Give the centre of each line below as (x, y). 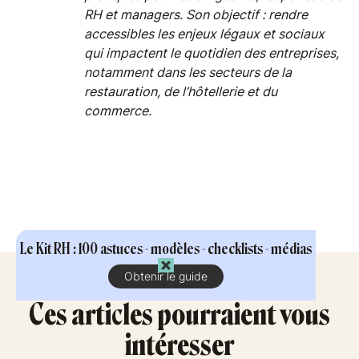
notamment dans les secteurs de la (188, 72)
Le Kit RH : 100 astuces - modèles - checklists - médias (166, 249)
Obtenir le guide (166, 276)
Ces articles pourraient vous (179, 315)
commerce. (118, 111)
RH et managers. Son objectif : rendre (196, 14)
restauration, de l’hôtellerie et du (181, 91)
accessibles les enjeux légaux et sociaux (204, 34)
